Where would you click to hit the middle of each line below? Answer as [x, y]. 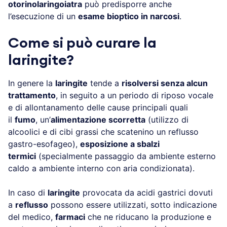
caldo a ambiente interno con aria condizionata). [101, 168]
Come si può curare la [82, 43]
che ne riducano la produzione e [148, 217]
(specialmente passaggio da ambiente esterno [126, 156]
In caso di [28, 192]
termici [22, 156]
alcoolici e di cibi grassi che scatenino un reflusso [103, 131]
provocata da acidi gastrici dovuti [146, 192]
